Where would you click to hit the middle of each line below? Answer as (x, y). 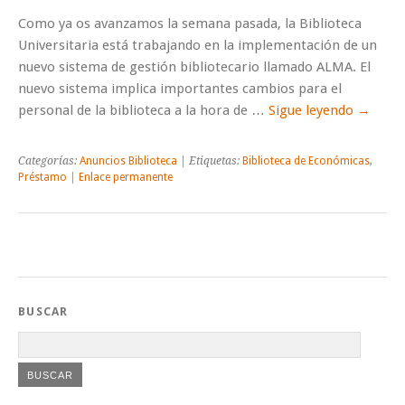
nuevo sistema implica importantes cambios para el (180, 89)
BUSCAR (43, 312)
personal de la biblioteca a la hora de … (143, 111)
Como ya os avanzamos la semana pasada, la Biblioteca (190, 24)
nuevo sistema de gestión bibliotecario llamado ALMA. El (194, 67)
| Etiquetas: (210, 161)
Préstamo (42, 178)
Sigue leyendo (313, 111)
